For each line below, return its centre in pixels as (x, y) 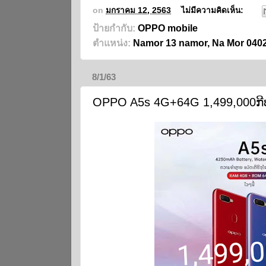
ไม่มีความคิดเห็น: (214, 10)
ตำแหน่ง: (113, 43)
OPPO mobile (168, 28)
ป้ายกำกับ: (115, 28)
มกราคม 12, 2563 (138, 10)
